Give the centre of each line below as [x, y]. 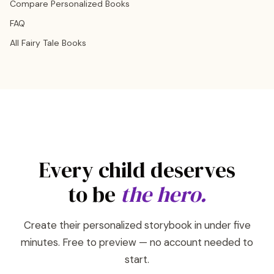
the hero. [163, 194]
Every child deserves [137, 170]
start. [137, 259]
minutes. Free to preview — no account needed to [137, 242]
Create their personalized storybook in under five [137, 225]
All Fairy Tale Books [48, 43]
